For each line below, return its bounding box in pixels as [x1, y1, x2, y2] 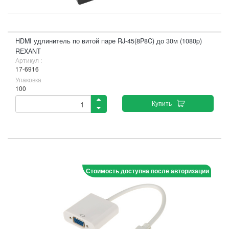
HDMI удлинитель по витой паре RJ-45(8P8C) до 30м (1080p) [15, 36, 202, 45]
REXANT [15, 47, 41, 56]
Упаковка [15, 75, 41, 84]
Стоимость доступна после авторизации [86, 166, 209, 175]
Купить [151, 99, 172, 107]
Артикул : [15, 56, 42, 64]
